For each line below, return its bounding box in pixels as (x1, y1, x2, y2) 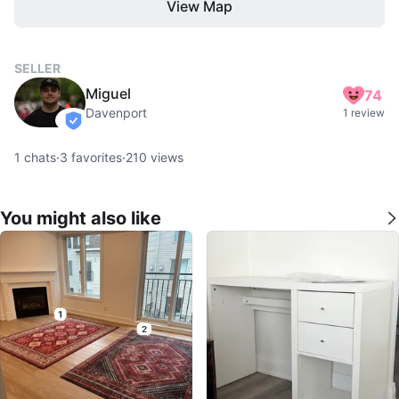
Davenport (85, 105, 147, 120)
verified (72, 120, 117, 136)
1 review (343, 106, 385, 119)
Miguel (85, 85, 131, 102)
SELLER (14, 61, 61, 76)
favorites (68, 150, 122, 165)
